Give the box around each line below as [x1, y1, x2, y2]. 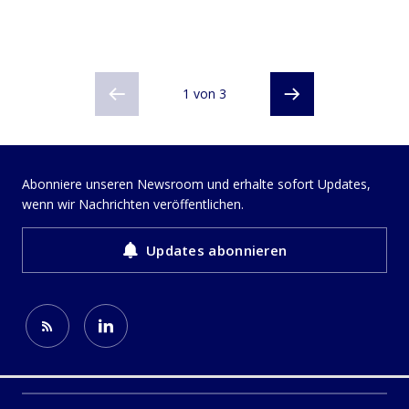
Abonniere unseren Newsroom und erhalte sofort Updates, [22, 175, 371, 193]
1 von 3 [183, 85, 226, 102]
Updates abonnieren [145, 241, 288, 259]
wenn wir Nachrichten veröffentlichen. [22, 195, 244, 213]
